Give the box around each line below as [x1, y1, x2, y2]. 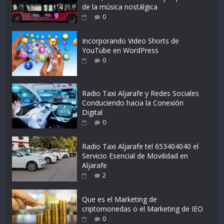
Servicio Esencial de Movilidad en [82, 150, 188, 160]
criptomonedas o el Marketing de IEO [82, 203, 203, 213]
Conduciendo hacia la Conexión [82, 97, 184, 107]
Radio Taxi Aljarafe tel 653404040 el [82, 141, 199, 151]
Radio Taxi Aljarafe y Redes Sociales [82, 88, 199, 98]
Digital [82, 107, 103, 117]
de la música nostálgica [82, 1, 158, 11]
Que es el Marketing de [82, 194, 157, 204]
